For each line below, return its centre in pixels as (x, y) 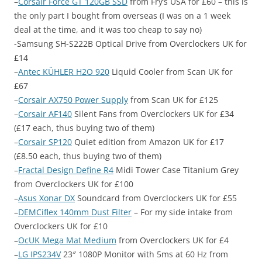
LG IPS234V (39, 254)
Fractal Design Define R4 (66, 170)
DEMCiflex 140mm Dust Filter (75, 212)
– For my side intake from (182, 212)
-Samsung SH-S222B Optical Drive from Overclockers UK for (130, 44)
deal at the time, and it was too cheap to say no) (108, 30)
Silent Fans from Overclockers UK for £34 (153, 114)
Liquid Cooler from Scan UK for (171, 72)
